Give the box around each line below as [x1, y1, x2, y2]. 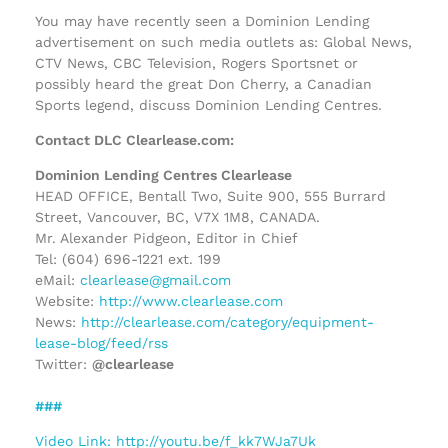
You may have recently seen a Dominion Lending [35, 12, 369, 29]
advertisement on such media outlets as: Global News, [35, 33, 412, 50]
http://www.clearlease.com [99, 292, 283, 309]
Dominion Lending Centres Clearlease [35, 166, 292, 183]
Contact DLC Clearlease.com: [35, 131, 234, 148]
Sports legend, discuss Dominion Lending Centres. [35, 96, 382, 113]
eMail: [35, 271, 80, 288]
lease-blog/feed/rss [35, 334, 168, 351]
